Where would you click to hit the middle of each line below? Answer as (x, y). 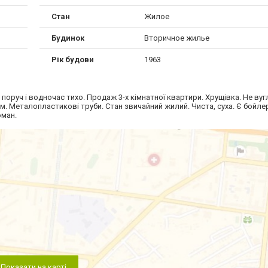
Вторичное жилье (176, 38)
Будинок (68, 38)
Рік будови (73, 60)
